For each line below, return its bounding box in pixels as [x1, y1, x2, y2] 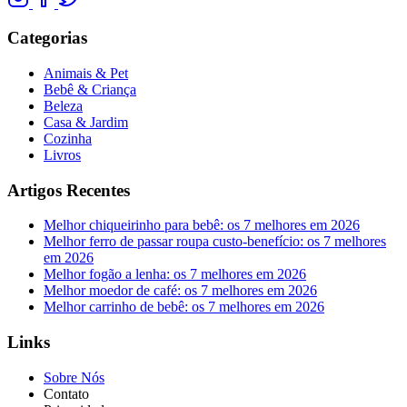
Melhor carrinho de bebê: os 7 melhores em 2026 [44, 299, 324, 315]
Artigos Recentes [7, 180, 130, 200]
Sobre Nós [44, 369, 104, 385]
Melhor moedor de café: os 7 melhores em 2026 [44, 283, 317, 299]
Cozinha [44, 130, 92, 146]
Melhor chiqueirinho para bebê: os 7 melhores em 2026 [44, 217, 360, 233]
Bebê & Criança [44, 81, 136, 97]
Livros [44, 146, 81, 163]
